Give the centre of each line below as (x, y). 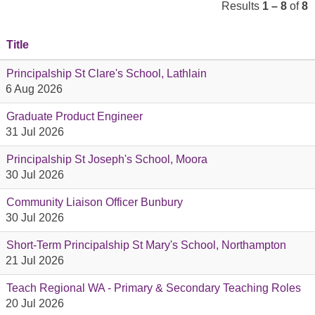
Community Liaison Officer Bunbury (95, 202)
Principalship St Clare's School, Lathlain (107, 73)
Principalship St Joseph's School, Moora (107, 159)
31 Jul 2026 (35, 132)
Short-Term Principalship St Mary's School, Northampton (146, 245)
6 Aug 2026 (34, 89)
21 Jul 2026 (35, 261)
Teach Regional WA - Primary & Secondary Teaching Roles (154, 288)
